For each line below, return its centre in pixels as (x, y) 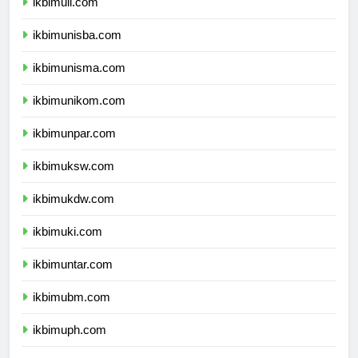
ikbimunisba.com (77, 50)
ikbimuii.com (66, 17)
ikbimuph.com (70, 344)
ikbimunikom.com (79, 115)
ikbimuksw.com (74, 181)
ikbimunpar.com (74, 148)
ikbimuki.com (68, 246)
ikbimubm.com (72, 312)
